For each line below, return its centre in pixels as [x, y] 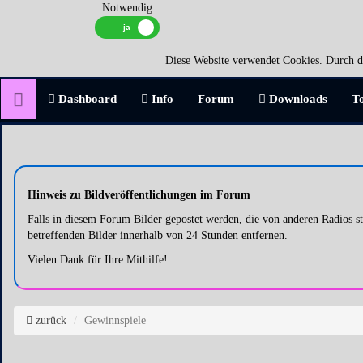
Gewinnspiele [115, 320]
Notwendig [127, 8]
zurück [49, 320]
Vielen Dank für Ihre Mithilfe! [98, 260]
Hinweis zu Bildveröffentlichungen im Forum [139, 195]
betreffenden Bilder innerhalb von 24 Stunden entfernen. [158, 235]
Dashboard [86, 99]
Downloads [297, 99]
